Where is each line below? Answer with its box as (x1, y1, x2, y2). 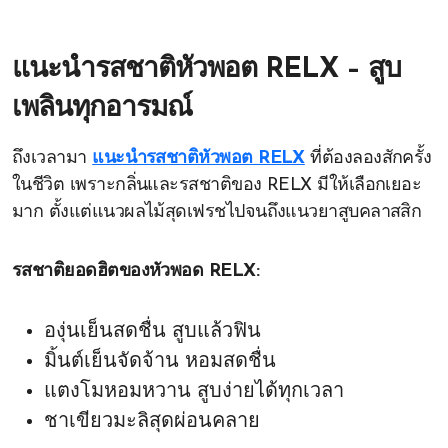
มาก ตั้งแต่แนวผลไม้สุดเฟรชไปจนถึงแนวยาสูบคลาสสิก (12, 203, 422, 222)
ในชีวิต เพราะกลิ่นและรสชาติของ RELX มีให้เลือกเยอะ (12, 176, 422, 195)
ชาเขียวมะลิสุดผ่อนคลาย (44, 412, 260, 432)
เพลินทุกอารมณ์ (12, 95, 192, 123)
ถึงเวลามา (12, 149, 93, 168)
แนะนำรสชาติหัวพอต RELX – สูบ (12, 56, 401, 84)
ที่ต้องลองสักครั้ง (304, 149, 432, 168)
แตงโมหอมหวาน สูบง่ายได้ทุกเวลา (44, 382, 344, 402)
